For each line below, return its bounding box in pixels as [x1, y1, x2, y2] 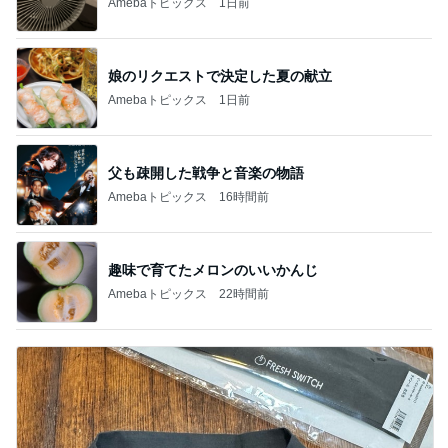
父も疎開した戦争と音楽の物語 [108, 164, 304, 181]
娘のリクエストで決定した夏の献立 [108, 67, 332, 84]
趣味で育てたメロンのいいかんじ [108, 261, 318, 278]
